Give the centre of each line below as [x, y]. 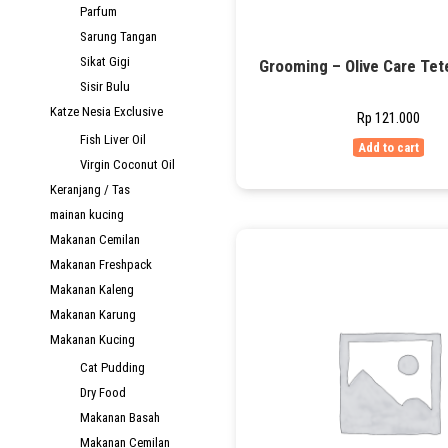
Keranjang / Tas [90, 189]
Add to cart [388, 147]
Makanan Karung [93, 314]
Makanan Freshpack [101, 264]
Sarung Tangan [118, 36]
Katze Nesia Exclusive [106, 111]
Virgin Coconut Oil [127, 164]
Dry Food [103, 392]
